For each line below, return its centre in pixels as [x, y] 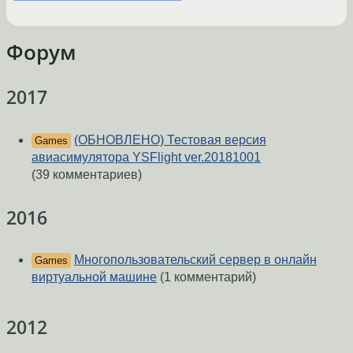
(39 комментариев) [87, 174]
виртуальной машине [94, 277]
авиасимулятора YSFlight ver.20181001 [146, 157]
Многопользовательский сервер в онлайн [195, 259]
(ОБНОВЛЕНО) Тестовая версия [170, 139]
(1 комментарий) [206, 277]
